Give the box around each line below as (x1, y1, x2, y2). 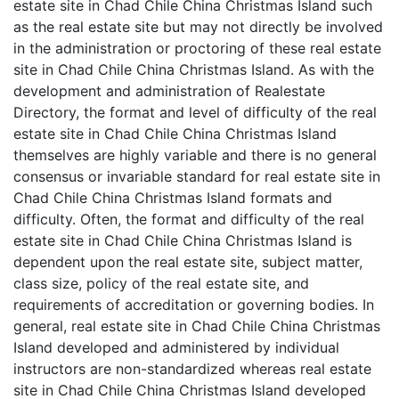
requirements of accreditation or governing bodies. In (13, 296, 374, 313)
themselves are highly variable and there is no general (13, 146, 377, 164)
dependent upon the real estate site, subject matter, (13, 253, 362, 271)
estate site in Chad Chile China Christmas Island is (13, 232, 352, 249)
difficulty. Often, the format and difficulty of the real (13, 210, 364, 228)
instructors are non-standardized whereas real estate (13, 360, 371, 378)
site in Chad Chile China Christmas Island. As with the (13, 61, 374, 78)
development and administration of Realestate (13, 82, 325, 100)
